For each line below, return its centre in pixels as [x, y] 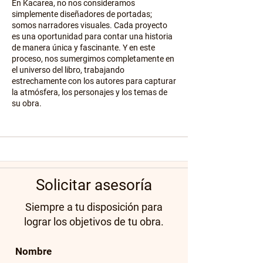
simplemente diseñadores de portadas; [82, 14]
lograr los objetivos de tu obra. [94, 222]
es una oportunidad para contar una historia [92, 36]
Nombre [33, 251]
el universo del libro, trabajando [68, 70]
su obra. [27, 103]
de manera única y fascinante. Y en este [83, 48]
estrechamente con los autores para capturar [94, 81]
